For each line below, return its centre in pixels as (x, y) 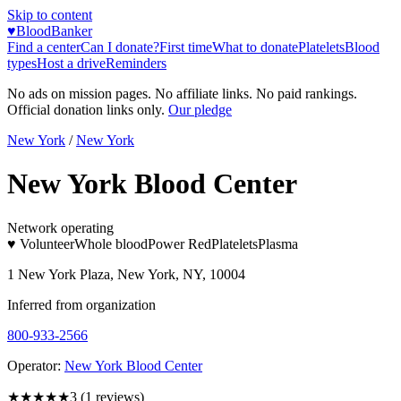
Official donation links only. (86, 110)
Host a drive (71, 63)
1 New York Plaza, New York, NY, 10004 (126, 274)
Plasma (278, 243)
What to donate (255, 47)
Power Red (179, 243)
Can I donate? (120, 47)
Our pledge (200, 110)
